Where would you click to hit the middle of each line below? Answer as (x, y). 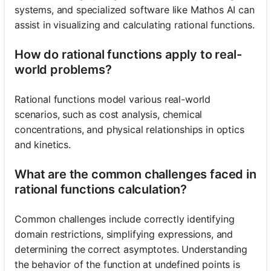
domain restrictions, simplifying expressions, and (124, 234)
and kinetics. (43, 145)
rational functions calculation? (101, 189)
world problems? (63, 70)
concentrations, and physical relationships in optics (129, 129)
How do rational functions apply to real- (128, 54)
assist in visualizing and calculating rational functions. (135, 25)
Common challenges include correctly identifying (125, 219)
